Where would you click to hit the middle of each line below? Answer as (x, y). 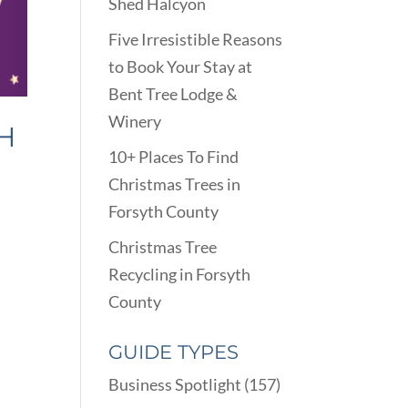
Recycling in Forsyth (180, 275)
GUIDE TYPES (174, 352)
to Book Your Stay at (181, 67)
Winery (135, 122)
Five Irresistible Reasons (196, 40)
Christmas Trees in (175, 184)
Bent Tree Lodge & (173, 94)
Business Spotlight (175, 385)
